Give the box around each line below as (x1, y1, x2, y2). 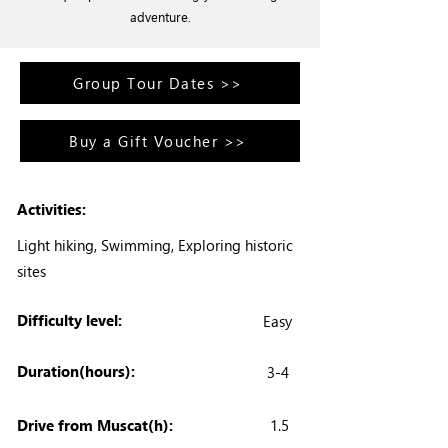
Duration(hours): (17, 361, 135, 381)
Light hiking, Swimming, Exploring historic (17, 235, 293, 255)
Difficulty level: (17, 310, 122, 330)
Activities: (17, 199, 86, 219)
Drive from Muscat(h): (17, 415, 173, 435)
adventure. (129, 8, 191, 25)
